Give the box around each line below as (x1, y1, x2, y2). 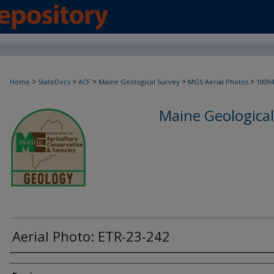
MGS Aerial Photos (188, 77, 248, 86)
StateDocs (38, 77, 70, 86)
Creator (10, 255, 54, 272)
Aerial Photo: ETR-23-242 (12, 227, 170, 246)
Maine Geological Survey (98, 77, 180, 86)
